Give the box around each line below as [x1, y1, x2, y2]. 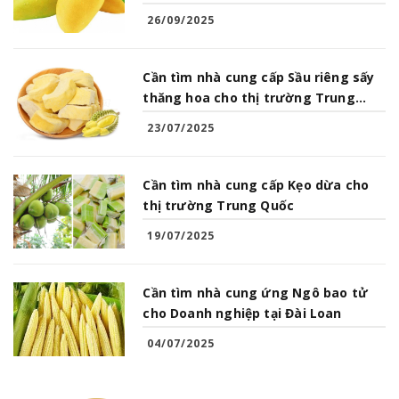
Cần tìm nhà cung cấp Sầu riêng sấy [142, 68, 375, 85]
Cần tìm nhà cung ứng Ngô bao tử [142, 283, 368, 301]
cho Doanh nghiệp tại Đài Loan [142, 304, 342, 322]
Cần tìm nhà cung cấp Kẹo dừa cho [142, 175, 370, 193]
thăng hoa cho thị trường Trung [142, 88, 355, 106]
